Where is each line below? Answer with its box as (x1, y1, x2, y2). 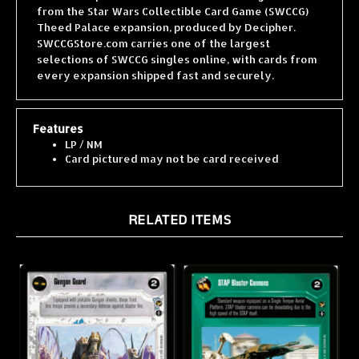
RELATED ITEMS (127, 196, 232, 216)
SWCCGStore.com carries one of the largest (37, 22, 270, 36)
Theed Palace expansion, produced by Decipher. (37, 6, 296, 20)
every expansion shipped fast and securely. (37, 54, 274, 68)
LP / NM (65, 123, 103, 137)
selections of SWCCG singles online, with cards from (37, 38, 317, 52)
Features (33, 107, 83, 122)
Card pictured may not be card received (65, 138, 279, 151)
